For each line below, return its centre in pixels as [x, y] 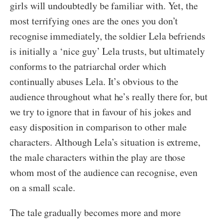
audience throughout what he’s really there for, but [109, 97]
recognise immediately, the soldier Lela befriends [108, 36]
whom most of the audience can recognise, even [104, 173]
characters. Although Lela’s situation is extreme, [105, 142]
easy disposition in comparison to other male [99, 127]
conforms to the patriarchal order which [88, 66]
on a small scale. [43, 188]
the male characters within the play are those [98, 157]
